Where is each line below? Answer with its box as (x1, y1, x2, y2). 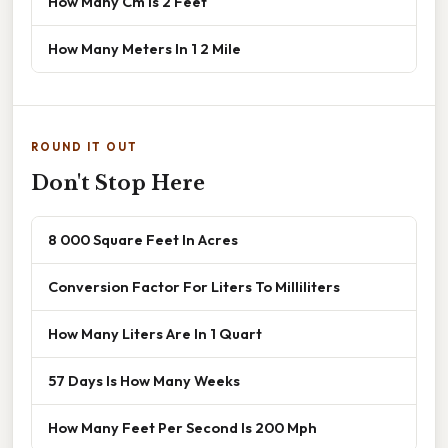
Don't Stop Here (31, 171, 205, 196)
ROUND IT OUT (31, 140, 138, 155)
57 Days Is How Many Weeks (48, 371, 240, 391)
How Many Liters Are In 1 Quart (48, 324, 262, 344)
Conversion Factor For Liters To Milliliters (48, 277, 340, 297)
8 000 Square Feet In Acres (48, 230, 238, 250)
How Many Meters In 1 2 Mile (48, 39, 241, 59)
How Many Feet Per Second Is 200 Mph (48, 418, 317, 438)
